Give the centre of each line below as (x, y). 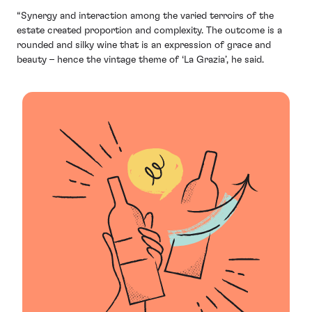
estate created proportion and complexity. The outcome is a (149, 30)
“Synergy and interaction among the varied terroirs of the (145, 16)
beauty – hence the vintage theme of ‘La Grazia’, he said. (140, 60)
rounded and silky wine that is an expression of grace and (144, 45)
